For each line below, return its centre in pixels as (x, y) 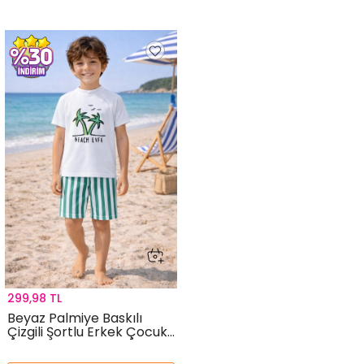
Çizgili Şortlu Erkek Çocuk (87, 331)
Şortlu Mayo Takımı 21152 (85, 345)
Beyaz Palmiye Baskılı (75, 318)
